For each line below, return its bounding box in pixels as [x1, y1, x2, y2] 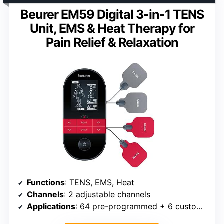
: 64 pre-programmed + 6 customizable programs [75, 201, 196, 211]
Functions [27, 177, 65, 187]
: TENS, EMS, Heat [65, 177, 134, 187]
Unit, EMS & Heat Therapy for [29, 20, 194, 36]
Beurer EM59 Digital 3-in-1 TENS [20, 6, 204, 22]
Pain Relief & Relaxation [45, 34, 178, 50]
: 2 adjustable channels [64, 189, 150, 199]
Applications [27, 201, 75, 211]
